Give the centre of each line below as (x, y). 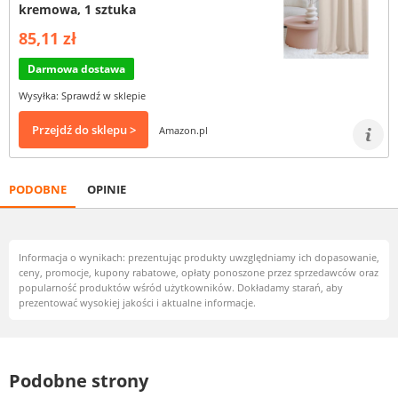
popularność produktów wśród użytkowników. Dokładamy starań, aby (181, 287)
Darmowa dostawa (76, 69)
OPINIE (107, 189)
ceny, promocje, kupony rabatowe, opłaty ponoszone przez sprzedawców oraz (199, 272)
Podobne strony (79, 381)
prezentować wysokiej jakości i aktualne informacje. (137, 302)
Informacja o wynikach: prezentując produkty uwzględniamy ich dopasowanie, (199, 257)
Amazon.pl (183, 130)
